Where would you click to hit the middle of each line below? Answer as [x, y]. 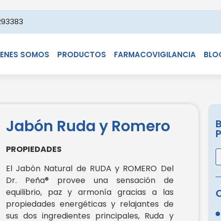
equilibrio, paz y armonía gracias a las [90, 192]
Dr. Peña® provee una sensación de [90, 180]
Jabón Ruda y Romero [88, 127]
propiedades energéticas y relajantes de [90, 204]
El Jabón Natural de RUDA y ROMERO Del [90, 168]
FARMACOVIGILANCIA [155, 55]
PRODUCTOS [81, 55]
